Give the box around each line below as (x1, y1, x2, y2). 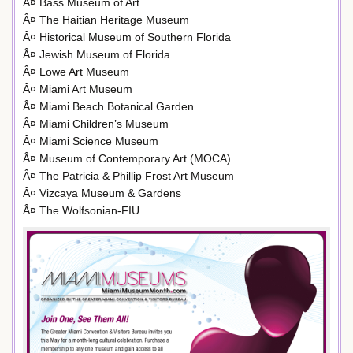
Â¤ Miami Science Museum (23, 134, 158, 147)
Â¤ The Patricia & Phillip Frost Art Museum (23, 169, 234, 182)
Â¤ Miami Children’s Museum (23, 117, 169, 130)
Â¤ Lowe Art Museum (23, 65, 129, 78)
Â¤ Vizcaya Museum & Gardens (23, 186, 181, 199)
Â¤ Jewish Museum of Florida (23, 47, 170, 61)
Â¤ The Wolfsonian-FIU (23, 203, 139, 217)
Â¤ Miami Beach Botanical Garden (23, 99, 194, 113)
